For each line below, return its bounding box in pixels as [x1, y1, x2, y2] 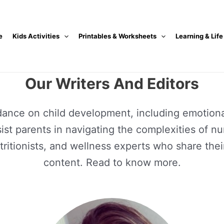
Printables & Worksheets [78, 31, 156, 40]
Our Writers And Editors [25, 74, 199, 92]
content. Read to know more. [43, 156, 181, 168]
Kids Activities [12, 31, 59, 40]
